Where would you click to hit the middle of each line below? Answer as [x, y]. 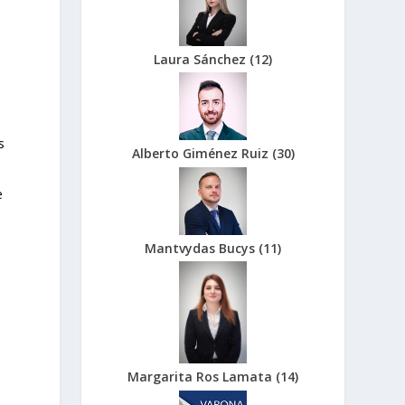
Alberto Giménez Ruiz [202, 154]
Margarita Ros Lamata [202, 377]
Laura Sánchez [202, 59]
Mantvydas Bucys [202, 248]
